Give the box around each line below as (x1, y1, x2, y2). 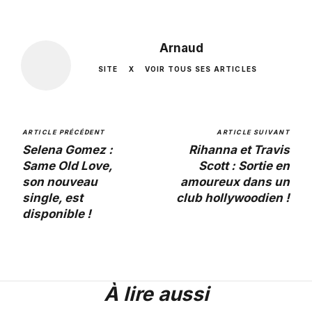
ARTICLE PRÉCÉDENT (22, 128, 105, 136)
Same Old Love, (22, 159, 112, 173)
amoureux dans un (180, 175, 290, 189)
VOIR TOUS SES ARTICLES (144, 65, 258, 74)
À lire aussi (103, 282, 209, 306)
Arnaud (159, 41, 203, 56)
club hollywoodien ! (176, 191, 290, 205)
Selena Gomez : (22, 143, 113, 157)
